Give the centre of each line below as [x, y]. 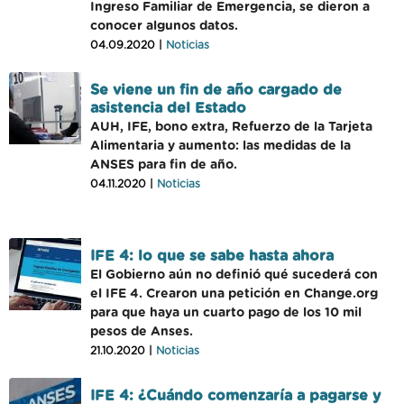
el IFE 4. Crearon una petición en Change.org [234, 294]
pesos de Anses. [142, 332]
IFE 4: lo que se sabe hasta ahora [212, 256]
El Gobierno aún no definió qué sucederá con [234, 275]
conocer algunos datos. [164, 26]
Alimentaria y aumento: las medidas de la [220, 146]
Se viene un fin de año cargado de [216, 90]
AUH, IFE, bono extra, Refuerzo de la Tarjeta [231, 127]
